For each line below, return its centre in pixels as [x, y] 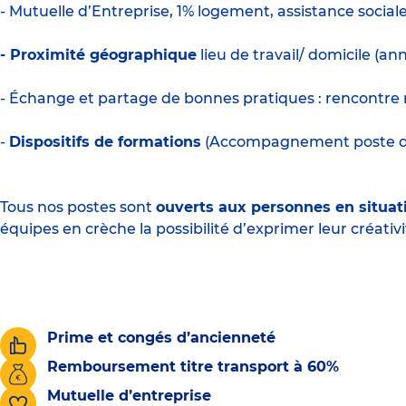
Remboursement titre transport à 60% [193, 366]
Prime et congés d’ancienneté [161, 337]
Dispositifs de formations [105, 141]
